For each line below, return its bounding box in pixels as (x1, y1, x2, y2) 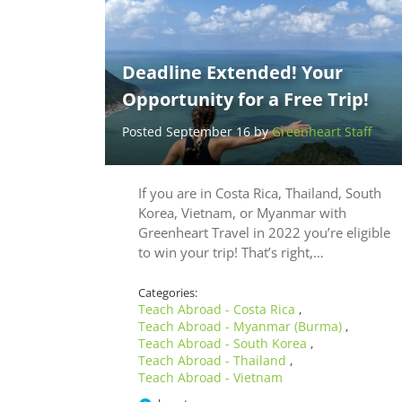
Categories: (138, 284, 197, 301)
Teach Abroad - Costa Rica (138, 301, 299, 319)
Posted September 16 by (121, 123, 272, 141)
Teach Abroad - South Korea (138, 335, 310, 353)
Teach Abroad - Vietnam (138, 369, 283, 387)
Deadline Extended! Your (121, 60, 343, 85)
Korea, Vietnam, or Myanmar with (138, 204, 346, 223)
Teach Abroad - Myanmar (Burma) (138, 318, 345, 336)
